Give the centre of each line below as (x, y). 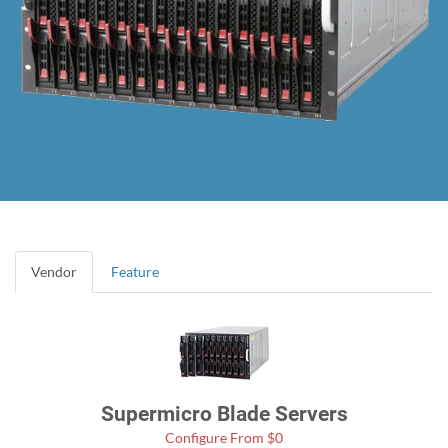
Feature (135, 272)
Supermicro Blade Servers (224, 414)
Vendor (54, 272)
